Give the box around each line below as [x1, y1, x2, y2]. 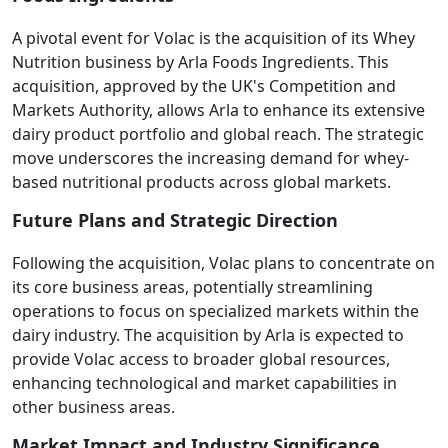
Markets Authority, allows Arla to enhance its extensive [12, 99, 425, 121]
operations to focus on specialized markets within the [12, 300, 419, 322]
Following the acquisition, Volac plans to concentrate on [12, 252, 435, 274]
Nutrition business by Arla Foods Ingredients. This [12, 51, 389, 73]
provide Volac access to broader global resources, [12, 348, 390, 370]
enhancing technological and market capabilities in [12, 372, 397, 394]
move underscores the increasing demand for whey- [12, 147, 409, 169]
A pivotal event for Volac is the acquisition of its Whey [12, 27, 415, 49]
